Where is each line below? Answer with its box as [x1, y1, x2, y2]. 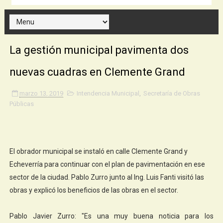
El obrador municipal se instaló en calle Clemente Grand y [9, 147, 188, 155]
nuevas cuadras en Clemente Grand [9, 65, 185, 78]
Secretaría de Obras [143, 89, 200, 97]
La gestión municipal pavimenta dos [9, 43, 189, 56]
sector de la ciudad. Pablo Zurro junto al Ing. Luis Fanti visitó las [9, 173, 204, 181]
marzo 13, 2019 [19, 89, 63, 97]
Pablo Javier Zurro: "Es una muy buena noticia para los [9, 212, 214, 220]
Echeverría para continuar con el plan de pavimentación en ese [9, 160, 205, 168]
